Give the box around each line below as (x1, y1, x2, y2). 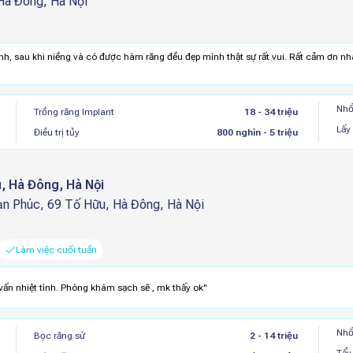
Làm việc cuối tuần (16, 244, 97, 255)
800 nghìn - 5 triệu (216, 127, 298, 138)
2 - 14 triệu (249, 330, 298, 341)
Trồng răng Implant (34, 106, 115, 117)
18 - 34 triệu (243, 106, 298, 117)
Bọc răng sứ (34, 330, 86, 341)
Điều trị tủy (34, 127, 80, 138)
